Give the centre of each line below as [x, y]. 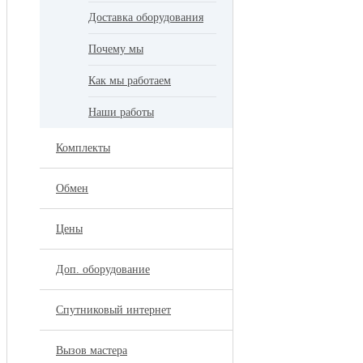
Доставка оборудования [146, 17]
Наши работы [121, 112]
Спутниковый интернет [113, 310]
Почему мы [116, 49]
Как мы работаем [130, 81]
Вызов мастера [92, 350]
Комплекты [83, 148]
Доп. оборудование [103, 269]
